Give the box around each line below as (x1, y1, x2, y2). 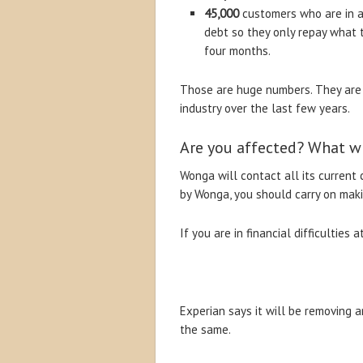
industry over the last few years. (180, 100, 350, 116)
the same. (180, 322, 231, 337)
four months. (204, 43, 271, 58)
